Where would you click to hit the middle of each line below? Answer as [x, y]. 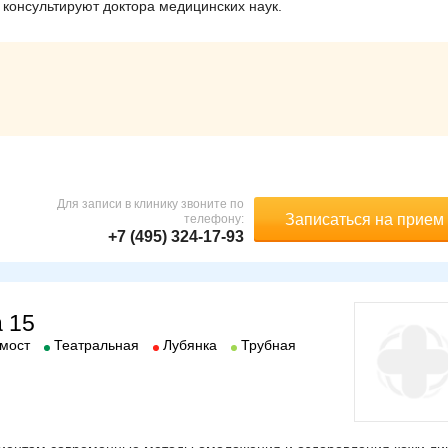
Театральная [96, 344]
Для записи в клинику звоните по [150, 203]
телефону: [214, 218]
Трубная [268, 344]
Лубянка [190, 344]
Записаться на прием [364, 219]
